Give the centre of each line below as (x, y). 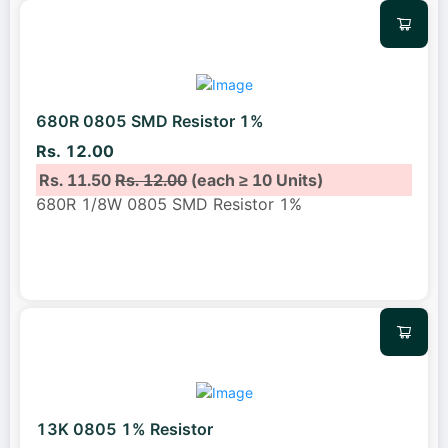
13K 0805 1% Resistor (124, 429)
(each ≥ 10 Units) (255, 179)
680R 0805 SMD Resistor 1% (150, 121)
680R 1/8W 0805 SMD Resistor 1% (169, 203)
